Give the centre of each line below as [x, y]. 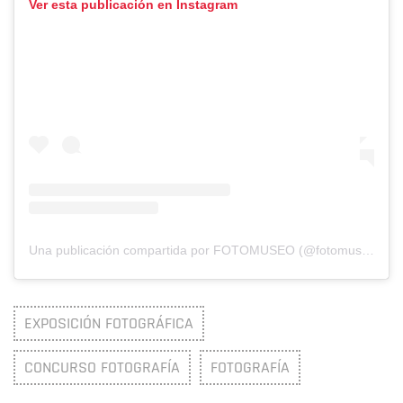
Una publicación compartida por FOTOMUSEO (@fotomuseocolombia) [368, 250]
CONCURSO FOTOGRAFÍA [102, 367]
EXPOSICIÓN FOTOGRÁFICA [109, 323]
